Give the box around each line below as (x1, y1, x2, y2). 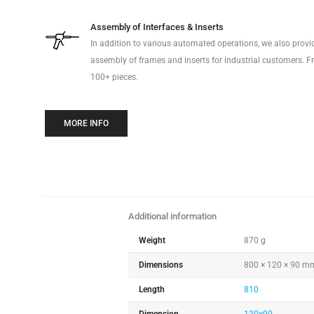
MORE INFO (63, 118, 109, 129)
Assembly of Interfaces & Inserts (90, 22, 224, 33)
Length (139, 285, 165, 295)
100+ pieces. (90, 72, 138, 83)
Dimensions (139, 260, 184, 271)
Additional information (128, 211, 217, 222)
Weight (139, 235, 166, 246)
